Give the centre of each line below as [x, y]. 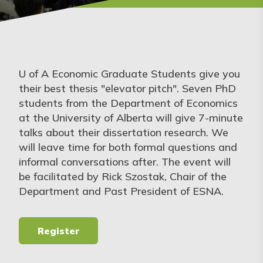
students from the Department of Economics [128, 103]
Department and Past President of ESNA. [121, 191]
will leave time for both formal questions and [128, 147]
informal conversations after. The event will [125, 162]
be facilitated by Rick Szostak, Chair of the [123, 176]
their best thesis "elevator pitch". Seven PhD [127, 88]
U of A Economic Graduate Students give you [129, 74]
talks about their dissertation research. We [124, 132]
